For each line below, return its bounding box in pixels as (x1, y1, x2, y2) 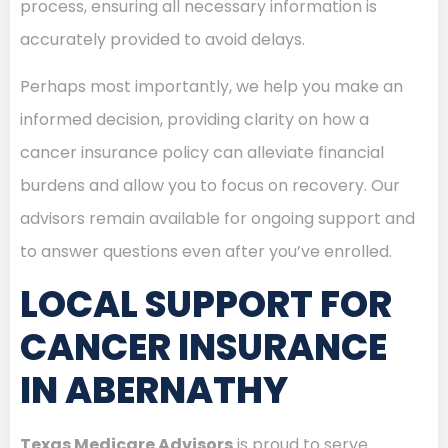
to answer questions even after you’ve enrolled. (20, 240, 392, 264)
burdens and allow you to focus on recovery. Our (20, 174, 400, 198)
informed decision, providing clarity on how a (20, 108, 369, 132)
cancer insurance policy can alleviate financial (20, 141, 384, 165)
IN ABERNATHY (20, 364, 288, 416)
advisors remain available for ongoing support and (20, 207, 415, 231)
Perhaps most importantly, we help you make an (20, 75, 403, 99)
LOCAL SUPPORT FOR (20, 278, 392, 330)
